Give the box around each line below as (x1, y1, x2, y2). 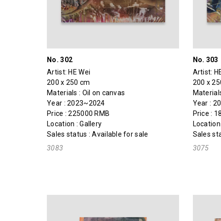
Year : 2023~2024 (47, 99, 105, 107)
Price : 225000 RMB (47, 109, 110, 117)
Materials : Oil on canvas (47, 88, 125, 97)
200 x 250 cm (47, 78, 90, 86)
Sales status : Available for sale (47, 130, 148, 138)
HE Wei (68, 68, 91, 76)
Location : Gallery (47, 119, 102, 128)
